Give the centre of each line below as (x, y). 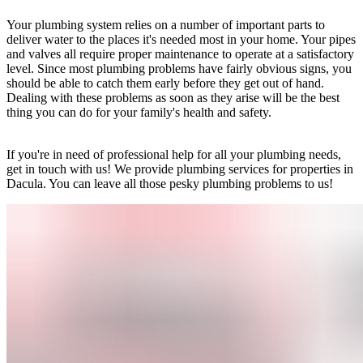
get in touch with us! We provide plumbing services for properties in (180, 169)
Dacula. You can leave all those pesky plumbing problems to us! (170, 183)
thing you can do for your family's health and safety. (139, 112)
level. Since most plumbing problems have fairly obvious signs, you (179, 68)
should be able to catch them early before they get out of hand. (165, 83)
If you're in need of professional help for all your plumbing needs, (174, 154)
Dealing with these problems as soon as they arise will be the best (173, 97)
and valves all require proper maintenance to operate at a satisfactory (180, 53)
